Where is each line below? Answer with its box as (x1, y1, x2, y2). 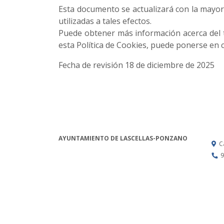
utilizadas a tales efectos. (58, 15, 151, 26)
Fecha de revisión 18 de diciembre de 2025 (58, 59, 214, 70)
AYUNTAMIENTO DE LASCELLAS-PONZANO (58, 134, 187, 142)
